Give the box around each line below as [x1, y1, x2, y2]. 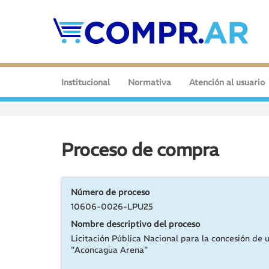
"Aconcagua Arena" [71, 244, 148, 255]
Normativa [128, 77, 171, 88]
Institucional [61, 77, 110, 88]
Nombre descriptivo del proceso [71, 219, 200, 229]
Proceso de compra [61, 139, 219, 161]
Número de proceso [71, 187, 150, 198]
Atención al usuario [189, 77, 265, 88]
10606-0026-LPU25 [71, 201, 153, 212]
